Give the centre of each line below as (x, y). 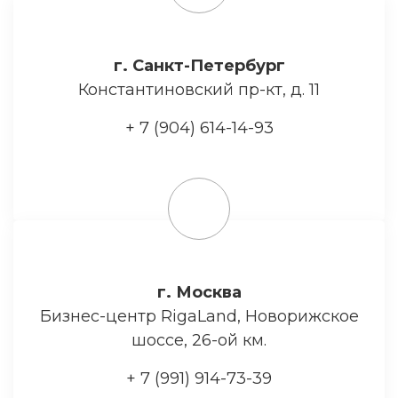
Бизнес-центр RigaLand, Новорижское (199, 316)
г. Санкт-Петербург (199, 65)
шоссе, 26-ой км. (199, 340)
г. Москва (199, 292)
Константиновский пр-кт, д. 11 (199, 89)
